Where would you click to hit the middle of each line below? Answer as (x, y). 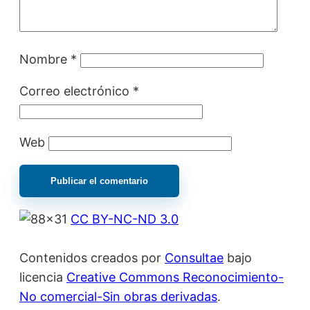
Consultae (194, 257)
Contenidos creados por (92, 257)
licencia (43, 277)
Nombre (45, 59)
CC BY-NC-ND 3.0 (125, 219)
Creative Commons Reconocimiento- (175, 277)
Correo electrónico (76, 91)
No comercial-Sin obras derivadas (118, 296)
